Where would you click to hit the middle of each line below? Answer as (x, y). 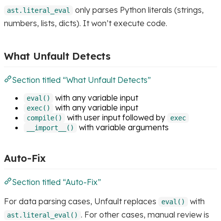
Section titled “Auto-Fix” (56, 182)
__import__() (50, 128)
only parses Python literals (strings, (138, 10)
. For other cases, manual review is (145, 214)
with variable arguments (123, 127)
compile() (44, 118)
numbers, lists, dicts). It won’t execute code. (86, 23)
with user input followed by (116, 117)
